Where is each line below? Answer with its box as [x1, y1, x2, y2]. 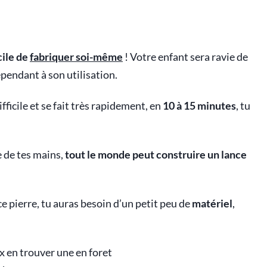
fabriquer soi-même [30, 51, 123, 63]
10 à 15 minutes [163, 100, 236, 112]
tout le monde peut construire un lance [65, 148, 247, 161]
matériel [192, 197, 232, 210]
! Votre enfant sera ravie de [123, 51, 248, 63]
